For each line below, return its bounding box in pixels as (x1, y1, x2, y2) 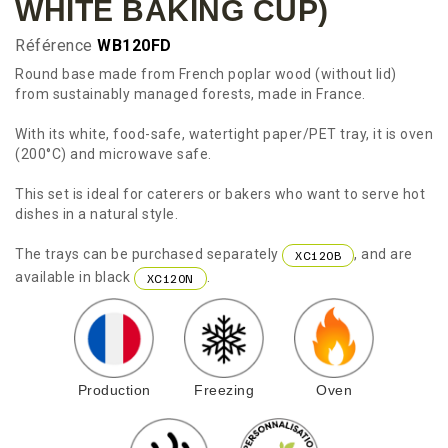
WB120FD (97, 36, 172, 56)
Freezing (194, 382, 254, 399)
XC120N (146, 270, 194, 286)
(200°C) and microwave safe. (15, 146, 212, 163)
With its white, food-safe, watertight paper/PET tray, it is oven (15, 126, 433, 143)
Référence (15, 36, 93, 56)
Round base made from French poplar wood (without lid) (15, 66, 397, 83)
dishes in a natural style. (15, 206, 178, 223)
